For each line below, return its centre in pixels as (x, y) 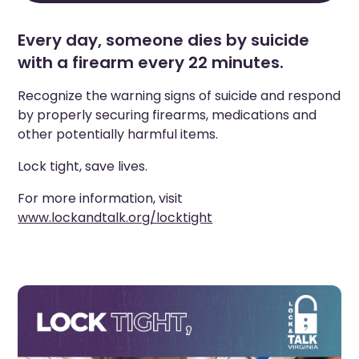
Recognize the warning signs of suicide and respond (179, 95)
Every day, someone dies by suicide (164, 40)
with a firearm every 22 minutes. (151, 62)
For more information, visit (101, 198)
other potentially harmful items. (118, 134)
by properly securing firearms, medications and (167, 115)
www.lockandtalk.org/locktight (115, 217)
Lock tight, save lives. (83, 166)
